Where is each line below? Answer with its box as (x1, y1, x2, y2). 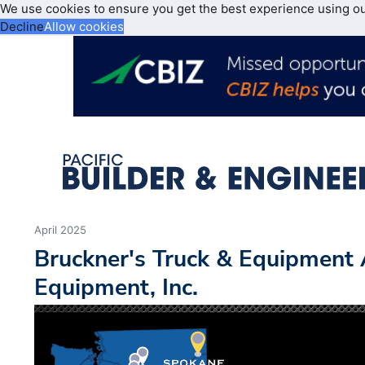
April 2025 (34, 223, 87, 237)
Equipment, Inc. (34, 271, 199, 304)
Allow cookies (44, 19, 124, 34)
